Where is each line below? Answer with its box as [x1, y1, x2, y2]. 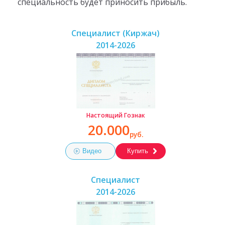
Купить [127, 147, 148, 155]
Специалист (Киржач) [71, 27, 160, 39]
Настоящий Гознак [86, 111, 145, 120]
